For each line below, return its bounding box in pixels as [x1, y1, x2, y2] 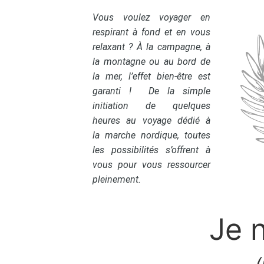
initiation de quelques [93, 100, 210, 111]
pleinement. [93, 174, 141, 185]
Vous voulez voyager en [93, 12, 210, 23]
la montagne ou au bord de [93, 56, 210, 67]
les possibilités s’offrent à [93, 144, 210, 156]
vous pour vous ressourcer [93, 159, 210, 170]
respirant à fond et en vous [93, 27, 210, 38]
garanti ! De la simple [93, 85, 210, 97]
